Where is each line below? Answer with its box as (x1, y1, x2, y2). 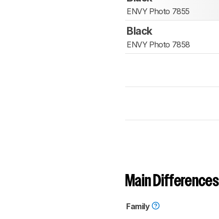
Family (126, 201, 152, 212)
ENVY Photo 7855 (127, 6, 190, 17)
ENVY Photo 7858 (127, 40, 190, 50)
